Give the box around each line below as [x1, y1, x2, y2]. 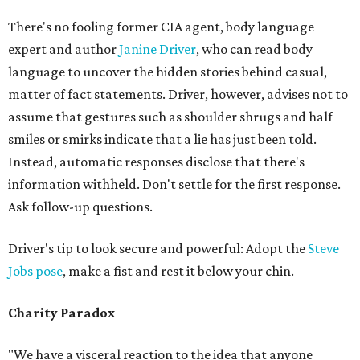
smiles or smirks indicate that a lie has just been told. [8, 131, 317, 148]
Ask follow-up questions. [8, 198, 153, 215]
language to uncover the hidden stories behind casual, [8, 63, 327, 80]
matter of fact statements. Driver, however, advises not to [8, 86, 348, 103]
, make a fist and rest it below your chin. [63, 263, 294, 280]
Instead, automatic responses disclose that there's [8, 153, 305, 170]
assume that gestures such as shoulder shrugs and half [8, 108, 333, 125]
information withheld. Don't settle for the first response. [8, 176, 341, 193]
